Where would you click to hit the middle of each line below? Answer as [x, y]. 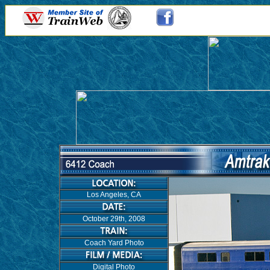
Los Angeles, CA [114, 195]
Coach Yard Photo [114, 243]
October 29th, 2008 [114, 219]
